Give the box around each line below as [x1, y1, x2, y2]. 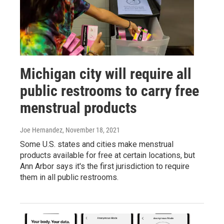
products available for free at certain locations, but [20, 150, 195, 160]
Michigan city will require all [20, 64, 191, 82]
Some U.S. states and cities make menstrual [20, 139, 173, 149]
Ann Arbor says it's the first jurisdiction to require [20, 161, 189, 171]
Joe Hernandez [20, 125, 62, 134]
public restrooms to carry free [20, 81, 199, 99]
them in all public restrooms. [20, 172, 118, 182]
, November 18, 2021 [62, 125, 120, 134]
